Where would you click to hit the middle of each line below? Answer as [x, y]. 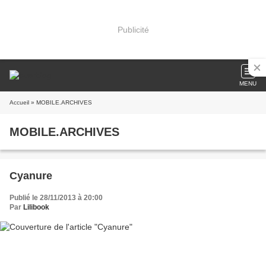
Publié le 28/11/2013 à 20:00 [56, 198]
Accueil [19, 102]
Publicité [133, 29]
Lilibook [36, 207]
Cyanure [31, 176]
